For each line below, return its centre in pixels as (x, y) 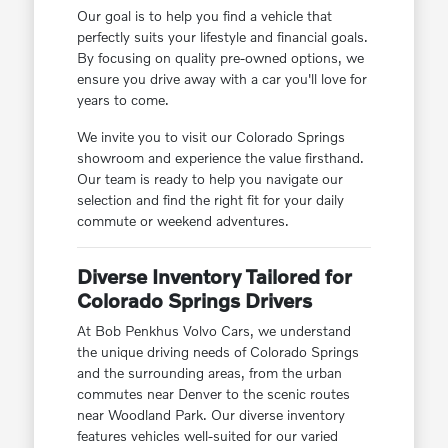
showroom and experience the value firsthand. (220, 158)
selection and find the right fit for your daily (210, 200)
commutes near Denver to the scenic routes (213, 394)
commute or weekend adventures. (182, 221)
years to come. (122, 100)
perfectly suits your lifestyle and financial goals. (222, 37)
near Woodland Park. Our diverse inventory (210, 415)
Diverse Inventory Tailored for (214, 276)
